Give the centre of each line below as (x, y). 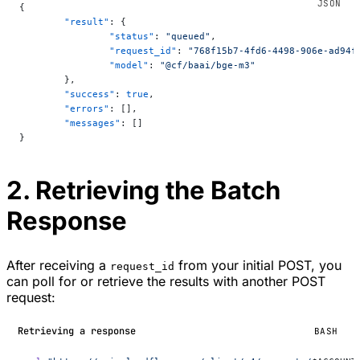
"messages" (92, 123)
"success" (90, 94)
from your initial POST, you (258, 265)
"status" (132, 36)
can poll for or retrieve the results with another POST (166, 281)
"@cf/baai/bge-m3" (208, 65)
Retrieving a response (77, 331)
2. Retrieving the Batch (143, 190)
